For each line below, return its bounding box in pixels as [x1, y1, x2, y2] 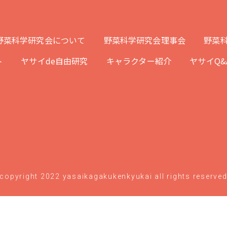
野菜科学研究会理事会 [103, 34, 186, 46]
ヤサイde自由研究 [21, 55, 88, 67]
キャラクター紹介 [106, 55, 172, 67]
